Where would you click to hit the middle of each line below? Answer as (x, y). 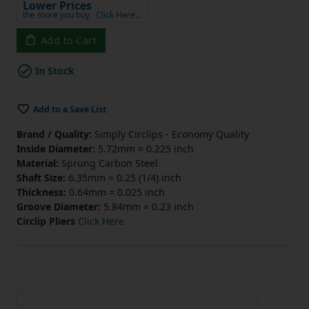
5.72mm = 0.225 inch (144, 148)
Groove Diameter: (59, 206)
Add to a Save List (70, 109)
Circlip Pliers (46, 221)
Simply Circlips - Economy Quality (170, 134)
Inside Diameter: (56, 148)
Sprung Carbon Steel (108, 163)
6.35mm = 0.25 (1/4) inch (123, 177)
